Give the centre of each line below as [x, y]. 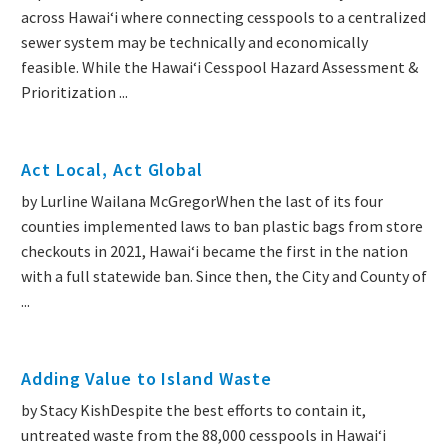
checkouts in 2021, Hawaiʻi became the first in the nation [214, 251]
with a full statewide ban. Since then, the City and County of [224, 276]
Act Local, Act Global [112, 170]
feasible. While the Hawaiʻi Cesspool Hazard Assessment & [219, 67]
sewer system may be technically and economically [194, 42]
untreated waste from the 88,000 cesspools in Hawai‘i [203, 435]
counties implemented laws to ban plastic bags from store [222, 226]
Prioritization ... [74, 92]
